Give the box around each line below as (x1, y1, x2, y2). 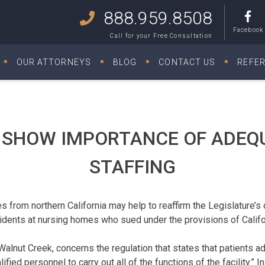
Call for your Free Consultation (110, 32, 212, 39)
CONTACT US (159, 57, 216, 67)
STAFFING (89, 156, 176, 178)
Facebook (232, 26, 264, 33)
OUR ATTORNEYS (16, 57, 91, 67)
